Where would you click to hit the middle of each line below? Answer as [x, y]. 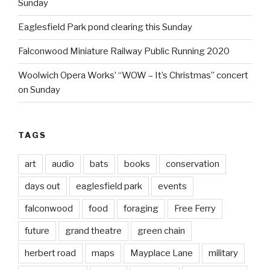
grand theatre [93, 231]
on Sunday [39, 90]
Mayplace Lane [162, 253]
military [223, 253]
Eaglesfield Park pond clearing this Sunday [105, 27]
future [37, 231]
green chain [161, 231]
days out [42, 187]
